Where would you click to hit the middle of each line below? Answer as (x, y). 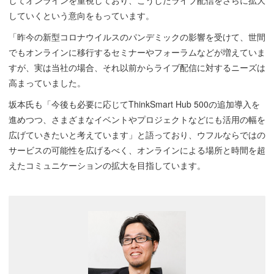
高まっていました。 (47, 83)
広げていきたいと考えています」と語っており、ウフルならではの (137, 135)
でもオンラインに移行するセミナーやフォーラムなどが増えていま (137, 52)
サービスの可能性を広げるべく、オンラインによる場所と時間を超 (137, 150)
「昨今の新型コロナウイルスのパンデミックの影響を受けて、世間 (137, 37)
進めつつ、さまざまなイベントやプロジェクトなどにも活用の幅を (137, 120)
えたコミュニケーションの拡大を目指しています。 (107, 165)
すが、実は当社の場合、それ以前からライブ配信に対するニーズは (137, 68)
